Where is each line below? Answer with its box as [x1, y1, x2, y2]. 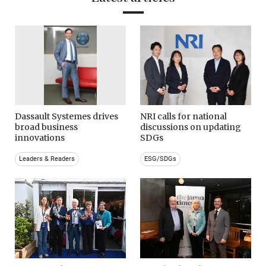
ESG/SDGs [144, 155, 177, 163]
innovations [15, 132, 65, 144]
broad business [15, 122, 78, 133]
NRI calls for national [140, 111, 227, 122]
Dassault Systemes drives [15, 111, 118, 122]
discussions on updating [140, 122, 242, 133]
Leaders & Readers [19, 155, 75, 163]
